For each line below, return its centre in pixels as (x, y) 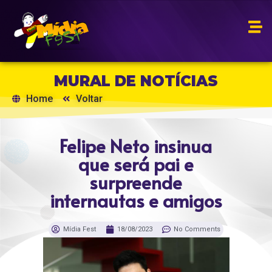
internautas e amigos (136, 200)
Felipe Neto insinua (136, 146)
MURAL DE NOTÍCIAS (136, 81)
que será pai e (136, 164)
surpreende (136, 182)
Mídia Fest (80, 229)
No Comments (197, 229)
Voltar (89, 99)
